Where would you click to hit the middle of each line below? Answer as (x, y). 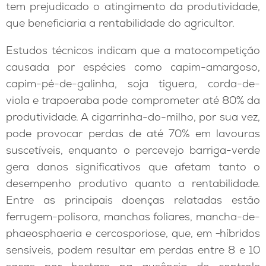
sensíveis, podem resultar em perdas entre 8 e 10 (133, 250)
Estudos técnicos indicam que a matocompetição (133, 50)
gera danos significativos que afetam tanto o (133, 167)
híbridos (240, 233)
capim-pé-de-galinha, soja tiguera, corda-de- (133, 84)
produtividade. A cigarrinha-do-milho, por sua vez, (133, 117)
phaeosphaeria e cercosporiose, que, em (111, 233)
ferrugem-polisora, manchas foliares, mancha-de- (133, 217)
